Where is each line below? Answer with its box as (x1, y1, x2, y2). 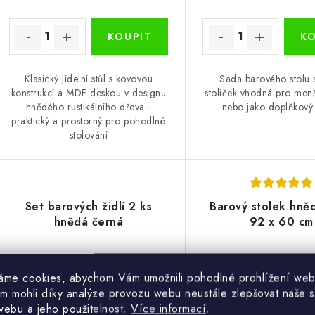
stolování (69, 127, 108, 142)
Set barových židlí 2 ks (25, 198, 153, 214)
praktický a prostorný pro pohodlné (11, 113, 166, 128)
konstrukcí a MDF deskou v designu (11, 85, 167, 100)
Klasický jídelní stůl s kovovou (24, 71, 153, 86)
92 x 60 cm (249, 213, 314, 230)
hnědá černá (53, 213, 124, 230)
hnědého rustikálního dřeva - (25, 99, 151, 114)
